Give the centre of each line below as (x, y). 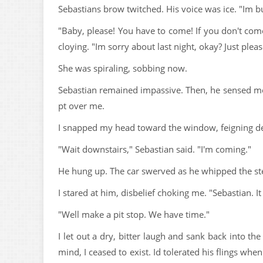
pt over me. (81, 106)
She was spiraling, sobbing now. (123, 68)
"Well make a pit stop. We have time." (134, 214)
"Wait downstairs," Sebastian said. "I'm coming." (155, 149)
